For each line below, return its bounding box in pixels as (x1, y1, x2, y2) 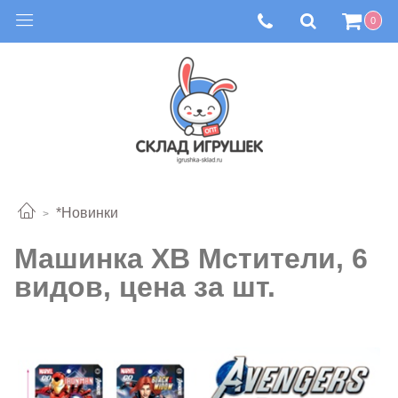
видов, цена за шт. (14, 270, 275, 303)
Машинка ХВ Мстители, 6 (14, 242, 368, 275)
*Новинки (56, 205, 118, 221)
